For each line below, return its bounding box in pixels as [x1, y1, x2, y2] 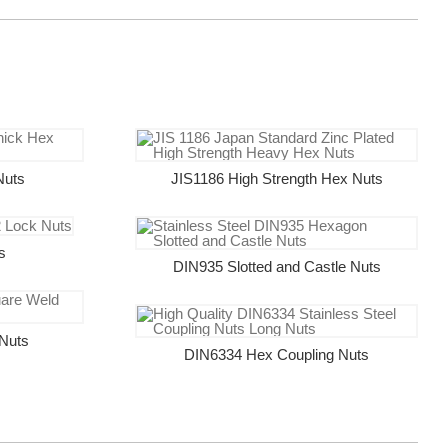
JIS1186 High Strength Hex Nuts [170, 169, 383, 187]
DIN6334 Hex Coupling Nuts [184, 345, 370, 363]
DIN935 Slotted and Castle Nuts [172, 257, 381, 275]
